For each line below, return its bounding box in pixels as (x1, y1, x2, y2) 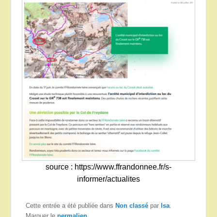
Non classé (115, 202, 149, 210)
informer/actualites (77, 175, 140, 184)
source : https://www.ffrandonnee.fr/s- (46, 163, 171, 171)
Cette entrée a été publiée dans (26, 202, 116, 210)
